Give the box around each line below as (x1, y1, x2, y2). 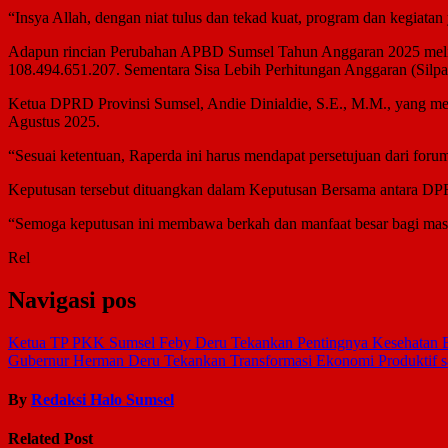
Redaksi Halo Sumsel (31, 391, 174, 409)
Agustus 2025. (8, 113, 100, 131)
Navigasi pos (8, 287, 136, 314)
